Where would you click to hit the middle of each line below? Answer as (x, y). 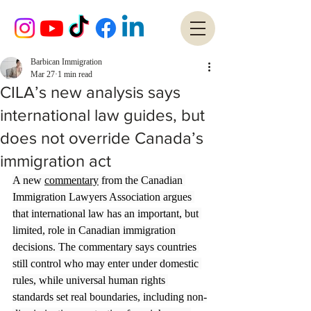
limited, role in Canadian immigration (95, 230)
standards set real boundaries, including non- (110, 297)
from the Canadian (142, 180)
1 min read (75, 74)
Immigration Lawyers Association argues (103, 197)
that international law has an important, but (107, 213)
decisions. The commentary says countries (106, 247)
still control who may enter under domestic (107, 263)
